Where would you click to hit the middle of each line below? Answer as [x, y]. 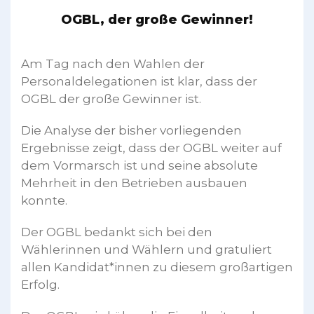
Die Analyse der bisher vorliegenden [131, 131]
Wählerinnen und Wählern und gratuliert [146, 250]
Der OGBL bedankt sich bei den [117, 232]
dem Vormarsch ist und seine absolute [139, 166]
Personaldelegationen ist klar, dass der [139, 82]
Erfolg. [40, 285]
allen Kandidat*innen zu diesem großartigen [157, 267]
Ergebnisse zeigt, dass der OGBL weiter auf [151, 148]
